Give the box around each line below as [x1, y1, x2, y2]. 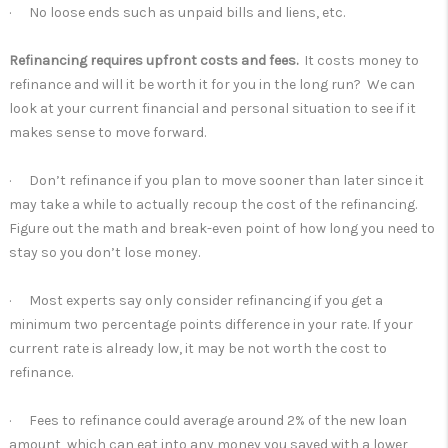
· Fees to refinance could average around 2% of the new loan [9, 412, 407, 429]
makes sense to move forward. [9, 124, 206, 141]
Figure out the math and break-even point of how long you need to [9, 220, 435, 237]
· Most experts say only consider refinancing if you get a [9, 292, 383, 309]
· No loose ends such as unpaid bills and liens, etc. [9, 4, 345, 21]
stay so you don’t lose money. [9, 244, 200, 261]
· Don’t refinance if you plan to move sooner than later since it [9, 172, 424, 189]
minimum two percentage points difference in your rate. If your [9, 316, 413, 333]
